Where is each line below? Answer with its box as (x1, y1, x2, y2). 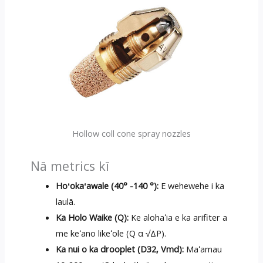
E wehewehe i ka (159, 179, 225, 191)
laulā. (56, 195, 76, 207)
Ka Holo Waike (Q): (56, 211, 129, 223)
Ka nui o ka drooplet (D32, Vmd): (56, 242, 184, 255)
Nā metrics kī (30, 157, 109, 174)
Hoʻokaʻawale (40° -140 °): (56, 179, 159, 191)
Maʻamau (184, 242, 222, 255)
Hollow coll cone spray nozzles (72, 127, 191, 139)
